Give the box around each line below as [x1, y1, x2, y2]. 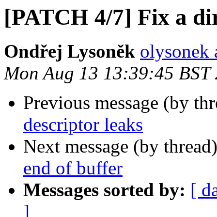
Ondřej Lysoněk [4, 41, 135, 62]
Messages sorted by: [23, 179, 186, 201]
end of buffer [23, 157, 123, 179]
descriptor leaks [23, 114, 143, 135]
